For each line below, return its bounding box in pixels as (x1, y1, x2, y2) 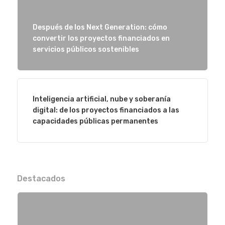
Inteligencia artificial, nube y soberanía (32, 95, 171, 103)
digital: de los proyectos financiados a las (32, 106, 179, 115)
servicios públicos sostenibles (32, 45, 139, 54)
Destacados (17, 174, 65, 183)
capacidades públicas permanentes (32, 117, 158, 126)
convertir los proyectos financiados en (32, 34, 170, 43)
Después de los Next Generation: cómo (32, 23, 167, 32)
